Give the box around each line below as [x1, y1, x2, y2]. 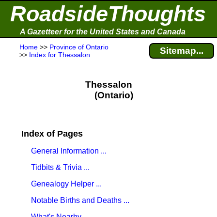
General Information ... [31, 147, 107, 155]
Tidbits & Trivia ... [31, 163, 90, 171]
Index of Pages [21, 129, 83, 139]
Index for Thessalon [29, 51, 90, 59]
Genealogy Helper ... [31, 180, 102, 188]
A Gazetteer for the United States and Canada [20, 28, 186, 36]
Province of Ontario [49, 43, 108, 51]
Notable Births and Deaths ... [31, 196, 129, 204]
